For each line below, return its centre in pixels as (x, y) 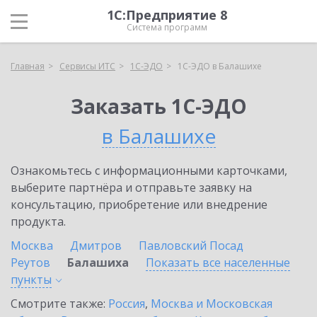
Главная (28, 66)
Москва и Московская (212, 304)
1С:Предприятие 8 (167, 15)
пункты (31, 279)
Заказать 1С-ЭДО (158, 106)
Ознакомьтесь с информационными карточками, (149, 171)
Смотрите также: (59, 304)
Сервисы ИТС (87, 66)
